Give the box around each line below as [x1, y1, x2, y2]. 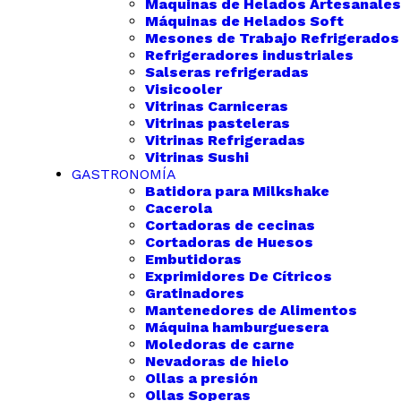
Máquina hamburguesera [145, 319, 328, 336]
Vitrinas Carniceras [145, 98, 288, 115]
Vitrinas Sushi [145, 149, 249, 166]
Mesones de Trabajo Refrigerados [145, 30, 399, 47]
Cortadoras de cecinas [145, 217, 315, 234]
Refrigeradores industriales [145, 47, 354, 64]
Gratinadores [145, 285, 244, 302]
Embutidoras [145, 251, 242, 268]
